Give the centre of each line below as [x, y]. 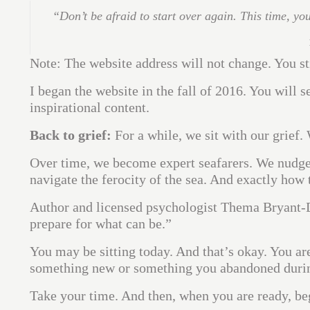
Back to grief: [70, 135]
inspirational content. [89, 108]
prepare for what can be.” [100, 224]
